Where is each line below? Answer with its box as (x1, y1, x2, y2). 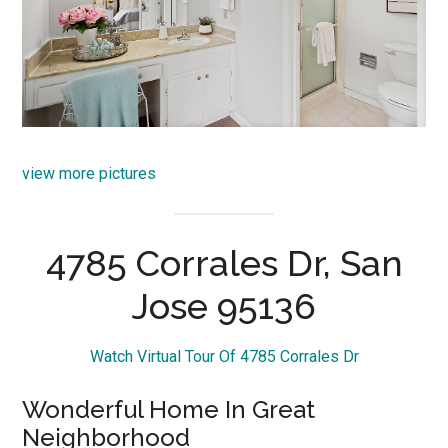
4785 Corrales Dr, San (45, 241, 403, 284)
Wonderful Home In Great (22, 394, 316, 424)
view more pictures (22, 163, 157, 183)
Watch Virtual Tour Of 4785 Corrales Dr (89, 346, 359, 366)
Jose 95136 (132, 284, 316, 327)
